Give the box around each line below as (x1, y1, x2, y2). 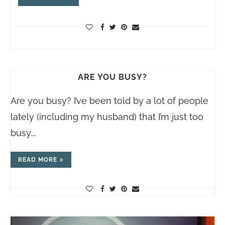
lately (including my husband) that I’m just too (11, 111, 203, 122)
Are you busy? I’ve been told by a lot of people (11, 95, 208, 106)
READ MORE (18, 156, 57, 163)
